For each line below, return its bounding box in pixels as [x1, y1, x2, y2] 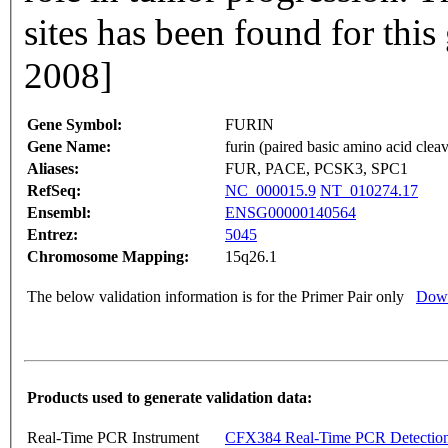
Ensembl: [27, 204, 91, 222]
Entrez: [27, 226, 78, 244]
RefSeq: [27, 182, 81, 200]
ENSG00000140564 [225, 204, 356, 222]
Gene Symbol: [27, 116, 122, 134]
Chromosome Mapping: [27, 248, 189, 266]
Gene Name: [27, 138, 111, 156]
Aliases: [27, 160, 79, 178]
